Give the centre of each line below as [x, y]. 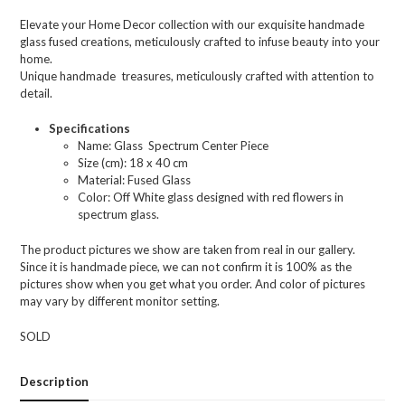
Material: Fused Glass [135, 180]
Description [55, 382]
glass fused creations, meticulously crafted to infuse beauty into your [200, 42]
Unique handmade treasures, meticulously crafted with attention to [198, 76]
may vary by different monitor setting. [120, 301]
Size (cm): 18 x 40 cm [133, 163]
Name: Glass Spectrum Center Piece [174, 146]
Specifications [90, 129]
